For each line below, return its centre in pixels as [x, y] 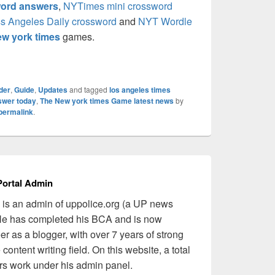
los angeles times [140, 90]
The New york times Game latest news [107, 101]
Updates [53, 90]
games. [79, 37]
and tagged [88, 90]
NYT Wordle [165, 21]
